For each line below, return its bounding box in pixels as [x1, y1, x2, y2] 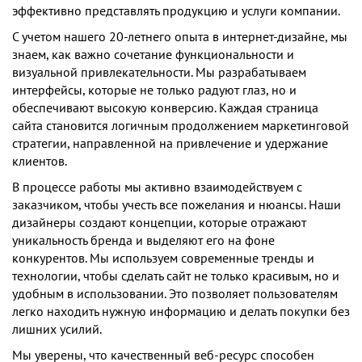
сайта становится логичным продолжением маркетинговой [12, 117, 349, 134]
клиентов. [12, 153, 67, 170]
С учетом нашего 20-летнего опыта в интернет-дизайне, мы [12, 28, 347, 45]
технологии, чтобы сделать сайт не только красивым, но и [12, 267, 339, 284]
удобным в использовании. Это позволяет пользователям [12, 285, 338, 302]
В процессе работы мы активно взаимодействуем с [12, 179, 302, 196]
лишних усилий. [12, 321, 102, 338]
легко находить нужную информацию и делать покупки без [12, 303, 350, 320]
